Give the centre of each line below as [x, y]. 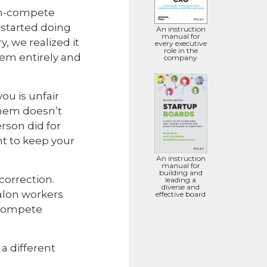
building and [181, 172]
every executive [181, 44]
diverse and [181, 187]
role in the [181, 51]
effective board [181, 194]
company [181, 58]
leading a [181, 179]
